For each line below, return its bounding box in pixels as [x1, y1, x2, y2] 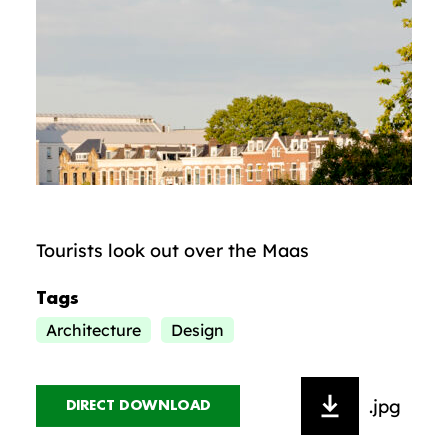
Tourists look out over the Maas [36, 239, 309, 262]
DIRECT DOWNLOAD [65, 398, 211, 413]
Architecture [46, 320, 141, 340]
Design [171, 320, 224, 340]
